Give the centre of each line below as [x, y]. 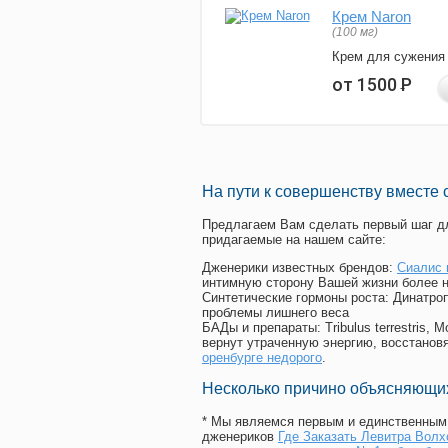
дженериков [240, 437]
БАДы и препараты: [263, 328]
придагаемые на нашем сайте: [294, 240]
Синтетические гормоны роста [293, 298]
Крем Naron [371, 17]
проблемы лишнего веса [275, 313]
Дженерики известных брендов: [299, 268]
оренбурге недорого [262, 358]
